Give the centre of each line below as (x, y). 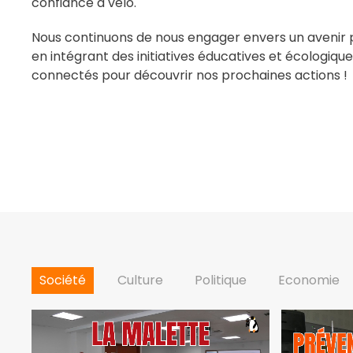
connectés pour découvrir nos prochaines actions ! (190, 75)
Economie (309, 280)
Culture (140, 280)
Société (63, 280)
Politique (221, 280)
